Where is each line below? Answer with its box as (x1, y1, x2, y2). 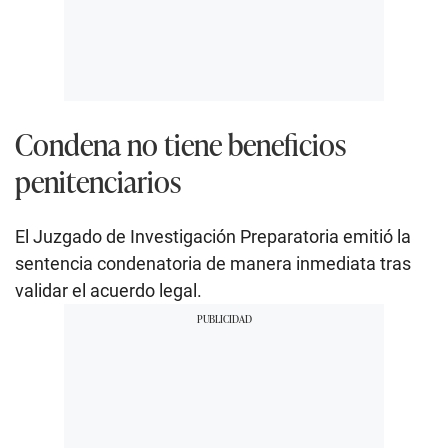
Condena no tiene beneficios (15, 121, 346, 165)
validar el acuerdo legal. (15, 279, 202, 301)
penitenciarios (15, 158, 181, 202)
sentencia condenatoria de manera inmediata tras (15, 252, 411, 274)
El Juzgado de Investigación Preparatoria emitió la (15, 225, 411, 247)
